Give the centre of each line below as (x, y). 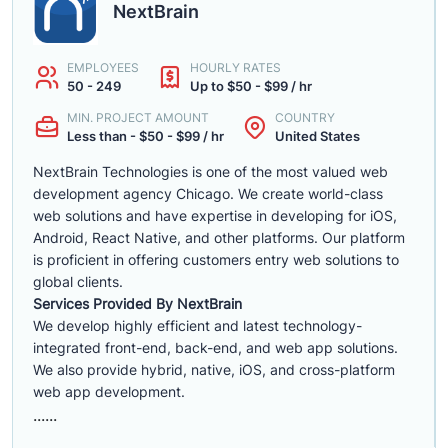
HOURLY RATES (235, 67)
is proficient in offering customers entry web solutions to (216, 259)
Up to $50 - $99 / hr (251, 86)
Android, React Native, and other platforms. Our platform (219, 237)
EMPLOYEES (103, 67)
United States (317, 136)
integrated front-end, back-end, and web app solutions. (215, 347)
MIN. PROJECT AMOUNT (138, 117)
